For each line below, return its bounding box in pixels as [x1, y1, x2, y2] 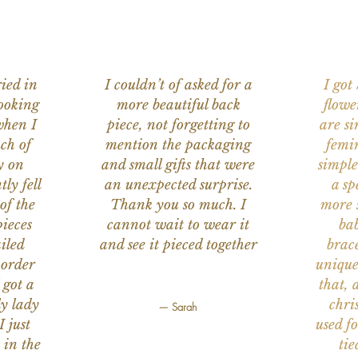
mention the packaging [105, 137, 252, 154]
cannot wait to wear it [107, 217, 250, 234]
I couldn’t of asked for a [104, 77, 253, 94]
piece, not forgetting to [106, 117, 250, 134]
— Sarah [158, 300, 197, 315]
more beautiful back [116, 97, 241, 114]
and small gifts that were [101, 157, 256, 174]
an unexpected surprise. [104, 177, 253, 194]
